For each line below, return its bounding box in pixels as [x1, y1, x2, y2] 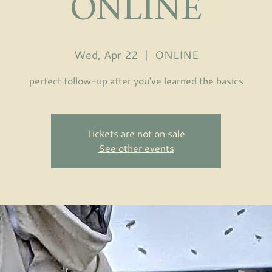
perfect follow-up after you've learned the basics [29, 73, 243, 87]
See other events [98, 141, 174, 155]
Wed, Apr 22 [73, 47, 138, 63]
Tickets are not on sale [87, 126, 185, 140]
